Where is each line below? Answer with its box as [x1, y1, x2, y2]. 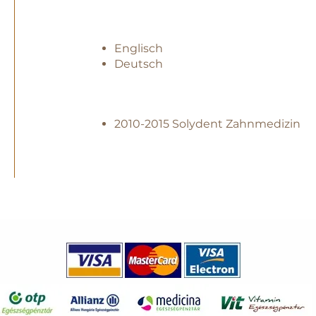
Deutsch [114, 57, 163, 71]
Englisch [114, 42, 163, 55]
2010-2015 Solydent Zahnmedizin [114, 117, 300, 130]
